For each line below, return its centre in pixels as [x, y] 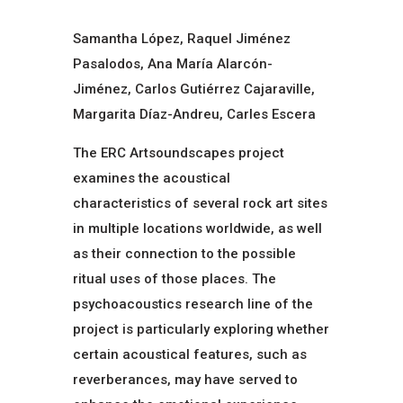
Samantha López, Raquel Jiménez [181, 38]
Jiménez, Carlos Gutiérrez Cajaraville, [193, 89]
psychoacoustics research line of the [193, 304]
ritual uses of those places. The [174, 278]
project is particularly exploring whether [201, 329]
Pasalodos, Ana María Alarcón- [172, 63]
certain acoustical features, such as [189, 354]
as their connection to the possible [184, 253]
